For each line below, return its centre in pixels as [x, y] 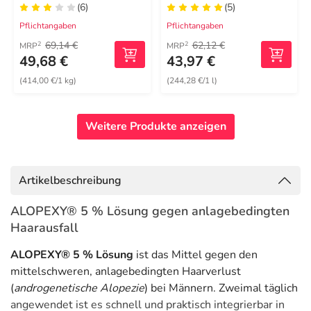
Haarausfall [44, 228]
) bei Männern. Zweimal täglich [221, 288]
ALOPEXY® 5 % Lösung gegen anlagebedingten [150, 211]
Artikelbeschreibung [70, 180]
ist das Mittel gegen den [195, 255]
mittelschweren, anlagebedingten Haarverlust [126, 271]
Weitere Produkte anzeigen [155, 126]
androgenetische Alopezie [79, 288]
